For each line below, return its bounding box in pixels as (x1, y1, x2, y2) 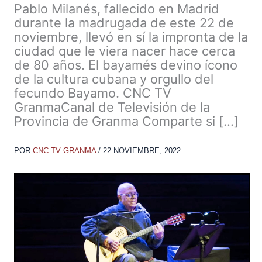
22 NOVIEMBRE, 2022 (103, 146, 181, 156)
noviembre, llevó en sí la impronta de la (14, 29, 248, 45)
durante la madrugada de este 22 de (14, 15, 234, 31)
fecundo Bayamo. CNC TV (14, 85, 171, 101)
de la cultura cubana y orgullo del (14, 71, 213, 87)
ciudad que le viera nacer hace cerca (14, 43, 235, 59)
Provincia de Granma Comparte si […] (14, 113, 239, 129)
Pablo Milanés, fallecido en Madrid (14, 1, 219, 17)
